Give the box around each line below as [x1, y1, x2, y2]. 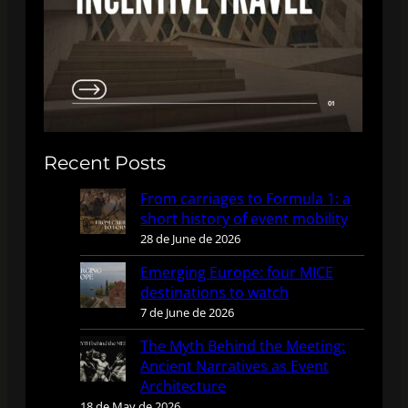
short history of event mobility [140, 208, 348, 229]
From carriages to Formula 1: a [140, 188, 351, 209]
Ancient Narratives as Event [140, 355, 329, 376]
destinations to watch [140, 281, 289, 302]
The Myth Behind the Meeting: [140, 335, 345, 356]
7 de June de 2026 [140, 303, 234, 321]
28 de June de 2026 [140, 229, 240, 247]
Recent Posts [44, 150, 166, 174]
